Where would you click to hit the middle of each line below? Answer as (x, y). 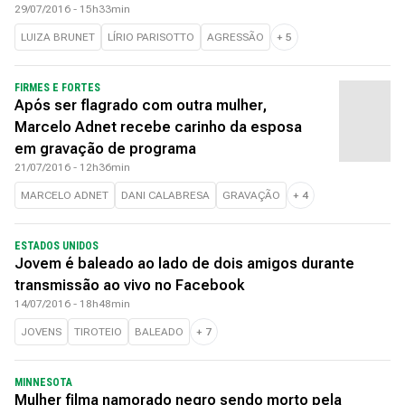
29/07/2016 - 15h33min (72, 9)
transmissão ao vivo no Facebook (129, 285)
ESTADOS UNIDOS (57, 246)
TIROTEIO (98, 332)
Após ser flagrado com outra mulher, (141, 105)
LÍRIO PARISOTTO (151, 37)
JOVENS (41, 332)
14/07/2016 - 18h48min (72, 304)
